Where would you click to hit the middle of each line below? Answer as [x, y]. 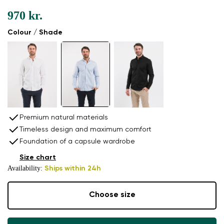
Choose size [112, 195]
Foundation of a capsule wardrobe [77, 141]
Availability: [26, 168]
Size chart [38, 157]
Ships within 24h [73, 168]
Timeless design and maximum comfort [85, 129]
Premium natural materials [64, 117]
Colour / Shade [35, 33]
